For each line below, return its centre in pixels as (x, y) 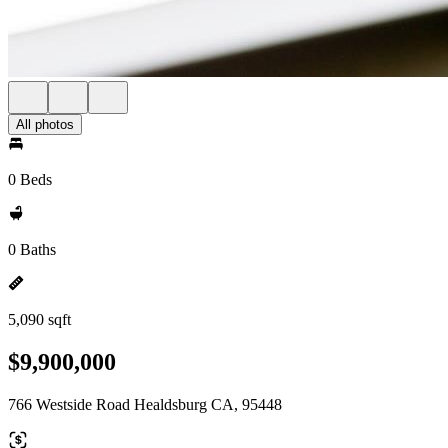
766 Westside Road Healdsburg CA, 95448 (145, 404)
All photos (45, 124)
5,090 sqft (39, 319)
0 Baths (32, 249)
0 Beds (30, 179)
